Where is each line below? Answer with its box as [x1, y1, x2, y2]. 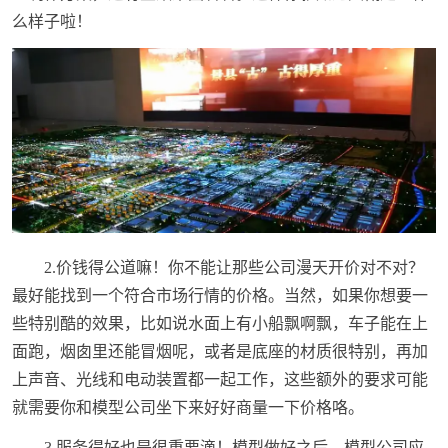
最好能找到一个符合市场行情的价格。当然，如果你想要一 [11, 287, 428, 305]
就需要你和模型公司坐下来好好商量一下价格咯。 [11, 399, 364, 417]
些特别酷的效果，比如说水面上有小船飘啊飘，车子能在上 [11, 315, 428, 333]
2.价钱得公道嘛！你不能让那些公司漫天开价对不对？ [43, 259, 424, 277]
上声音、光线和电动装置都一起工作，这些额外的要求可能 [11, 371, 428, 389]
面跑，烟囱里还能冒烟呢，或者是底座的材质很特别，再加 [11, 343, 428, 361]
